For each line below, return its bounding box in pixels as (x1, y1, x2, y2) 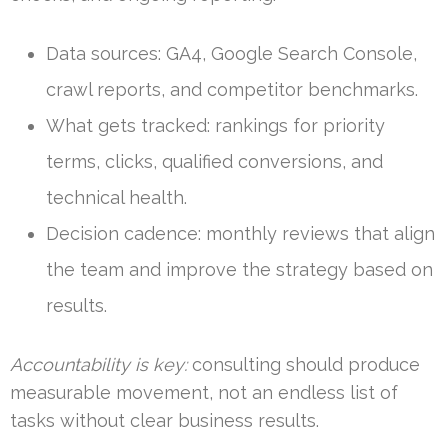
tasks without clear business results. (10, 410, 319, 432)
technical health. (46, 187, 187, 209)
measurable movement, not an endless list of (10, 382, 398, 404)
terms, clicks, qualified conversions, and (46, 151, 383, 173)
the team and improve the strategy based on (46, 259, 433, 281)
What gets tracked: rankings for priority (46, 115, 385, 137)
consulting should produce (187, 354, 420, 376)
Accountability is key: (10, 354, 187, 376)
